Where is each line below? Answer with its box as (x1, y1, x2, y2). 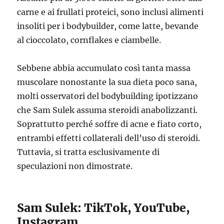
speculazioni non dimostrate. (17, 161, 133, 171)
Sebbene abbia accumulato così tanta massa (17, 63, 191, 73)
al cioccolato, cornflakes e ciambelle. (17, 35, 161, 45)
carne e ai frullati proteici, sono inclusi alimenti (17, 7, 204, 17)
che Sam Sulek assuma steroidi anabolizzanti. (17, 105, 198, 115)
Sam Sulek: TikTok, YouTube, (17, 200, 190, 215)
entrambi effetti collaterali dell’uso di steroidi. (17, 133, 200, 143)
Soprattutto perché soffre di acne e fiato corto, (17, 119, 202, 129)
